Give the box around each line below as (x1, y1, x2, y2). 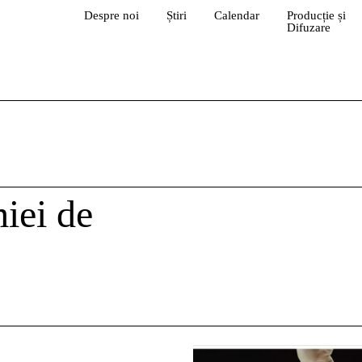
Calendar (213, 9, 259, 22)
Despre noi (83, 9, 139, 22)
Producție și (286, 9, 346, 22)
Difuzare (286, 21, 330, 34)
